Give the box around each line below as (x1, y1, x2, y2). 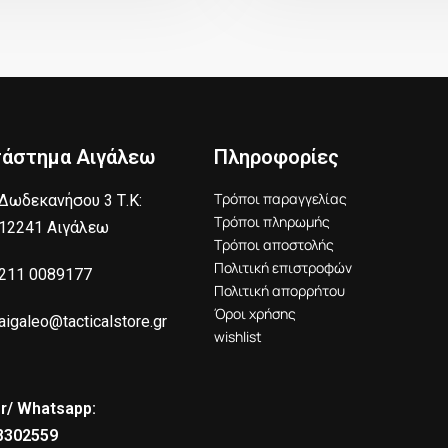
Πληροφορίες (214, 144, 340, 169)
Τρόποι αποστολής (214, 234, 335, 254)
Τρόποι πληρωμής (214, 211, 331, 231)
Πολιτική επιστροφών (214, 257, 353, 277)
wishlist (214, 326, 263, 346)
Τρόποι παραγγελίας (214, 188, 348, 208)
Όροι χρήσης (214, 303, 297, 323)
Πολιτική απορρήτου (214, 280, 346, 300)
